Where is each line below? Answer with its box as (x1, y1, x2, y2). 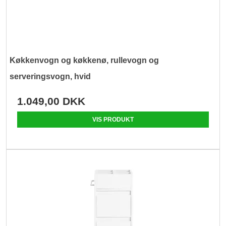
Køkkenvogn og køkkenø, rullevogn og (10, 55, 159, 65)
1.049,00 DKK (17, 95, 86, 107)
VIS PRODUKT (92, 116, 134, 123)
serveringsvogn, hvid (10, 72, 91, 81)
